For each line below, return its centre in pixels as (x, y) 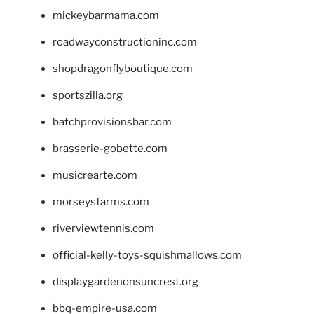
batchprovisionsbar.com (112, 122)
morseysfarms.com (101, 202)
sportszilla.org (88, 96)
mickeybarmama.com (106, 16)
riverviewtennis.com (103, 229)
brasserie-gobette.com (110, 149)
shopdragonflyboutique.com (123, 69)
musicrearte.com (95, 176)
